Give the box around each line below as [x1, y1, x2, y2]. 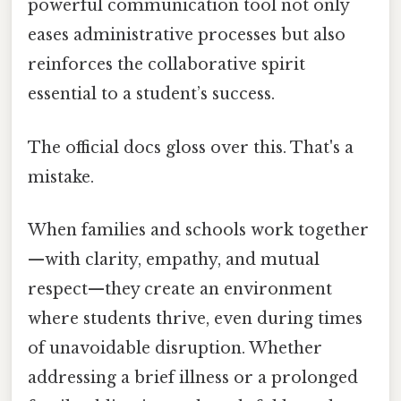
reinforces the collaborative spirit [28, 55, 305, 75]
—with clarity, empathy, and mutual [28, 249, 320, 269]
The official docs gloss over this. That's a [28, 137, 354, 158]
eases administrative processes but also [28, 25, 346, 46]
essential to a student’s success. [28, 84, 275, 105]
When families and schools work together [28, 219, 369, 240]
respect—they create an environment [28, 278, 332, 299]
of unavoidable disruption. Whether [28, 337, 322, 358]
